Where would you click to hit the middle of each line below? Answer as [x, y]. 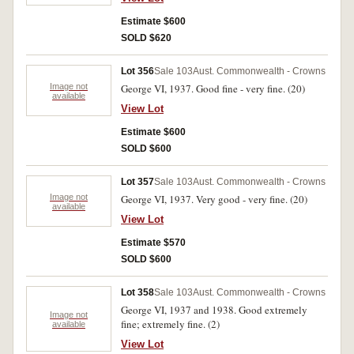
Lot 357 [137, 182]
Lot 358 [137, 292]
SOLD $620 [146, 38]
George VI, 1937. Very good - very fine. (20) [214, 199]
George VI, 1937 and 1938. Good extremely [214, 310]
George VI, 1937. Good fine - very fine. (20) [213, 88]
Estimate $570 [153, 243]
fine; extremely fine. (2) [170, 324]
